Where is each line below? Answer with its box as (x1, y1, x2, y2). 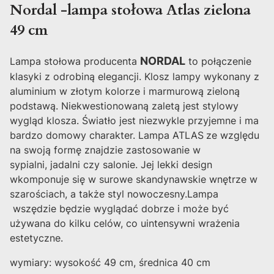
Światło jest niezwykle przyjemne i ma (82, 114, 259, 127)
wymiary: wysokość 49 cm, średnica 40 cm (10, 256, 213, 268)
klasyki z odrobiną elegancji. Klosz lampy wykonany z (10, 70, 259, 83)
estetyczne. (10, 231, 63, 244)
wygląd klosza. (10, 114, 82, 127)
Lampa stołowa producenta (10, 54, 137, 67)
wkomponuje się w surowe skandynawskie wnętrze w (10, 172, 257, 185)
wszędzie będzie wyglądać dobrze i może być (13, 202, 229, 215)
